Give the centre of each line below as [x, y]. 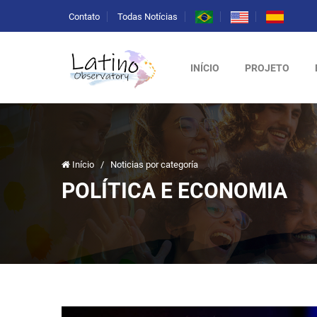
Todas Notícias [148, 17]
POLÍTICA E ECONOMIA [174, 191]
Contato [84, 17]
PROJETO [267, 68]
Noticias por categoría [154, 165]
